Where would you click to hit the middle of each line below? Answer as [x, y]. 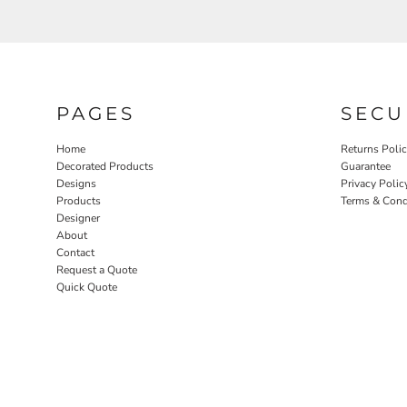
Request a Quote [97, 269]
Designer [78, 218]
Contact [75, 252]
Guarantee [366, 166]
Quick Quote [87, 287]
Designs [76, 183]
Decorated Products [105, 166]
